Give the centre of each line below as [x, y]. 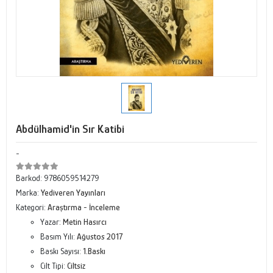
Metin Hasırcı [85, 222]
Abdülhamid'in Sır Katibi [70, 129]
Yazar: [51, 222]
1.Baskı [94, 251]
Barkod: [30, 178]
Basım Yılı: [58, 236]
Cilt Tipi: [54, 266]
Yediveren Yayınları [73, 193]
